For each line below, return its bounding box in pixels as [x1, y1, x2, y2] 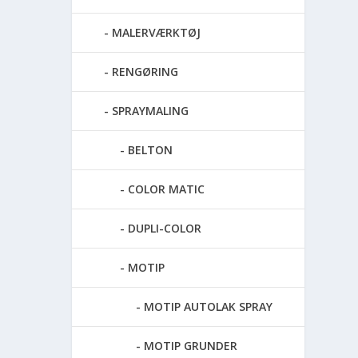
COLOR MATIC [128, 181, 205, 197]
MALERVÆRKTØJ [112, 24, 201, 40]
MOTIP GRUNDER [144, 337, 238, 353]
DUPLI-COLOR [128, 220, 202, 236]
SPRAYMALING [112, 102, 189, 118]
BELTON [128, 141, 173, 157]
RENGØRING [112, 63, 179, 79]
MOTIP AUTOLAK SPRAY [144, 298, 273, 314]
